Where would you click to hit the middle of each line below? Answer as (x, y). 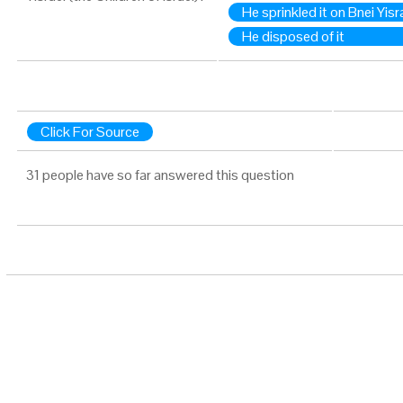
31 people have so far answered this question (160, 175)
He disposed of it (293, 36)
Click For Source (90, 132)
